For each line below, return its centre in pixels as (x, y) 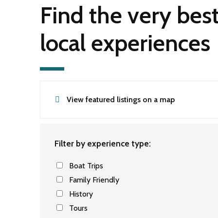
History (81, 194)
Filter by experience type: (103, 143)
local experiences (125, 43)
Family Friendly (94, 180)
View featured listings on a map (121, 100)
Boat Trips (86, 166)
